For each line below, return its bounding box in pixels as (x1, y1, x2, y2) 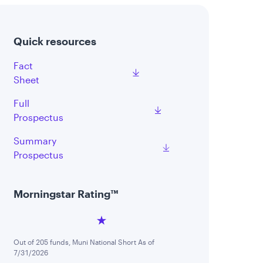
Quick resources (13, 35, 96, 48)
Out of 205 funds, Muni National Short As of (13, 238, 154, 246)
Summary (13, 135, 56, 146)
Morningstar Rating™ (13, 187, 118, 200)
